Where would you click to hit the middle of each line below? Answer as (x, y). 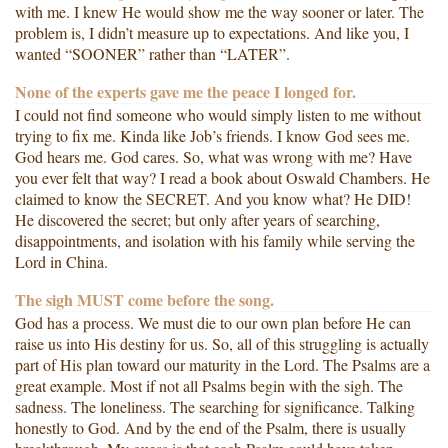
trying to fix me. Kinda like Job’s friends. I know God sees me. (212, 136)
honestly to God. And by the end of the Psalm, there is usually (210, 428)
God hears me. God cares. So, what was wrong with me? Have (213, 157)
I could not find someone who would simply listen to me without (218, 115)
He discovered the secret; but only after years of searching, (197, 220)
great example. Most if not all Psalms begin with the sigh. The (209, 386)
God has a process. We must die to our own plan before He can (213, 323)
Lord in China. (61, 262)
